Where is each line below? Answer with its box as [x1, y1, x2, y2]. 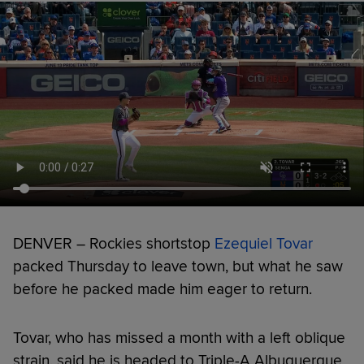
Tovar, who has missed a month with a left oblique [13, 327, 345, 348]
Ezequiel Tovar [214, 233, 313, 253]
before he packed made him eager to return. [13, 279, 312, 299]
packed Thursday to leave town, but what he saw [13, 256, 343, 276]
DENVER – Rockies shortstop [13, 233, 214, 253]
